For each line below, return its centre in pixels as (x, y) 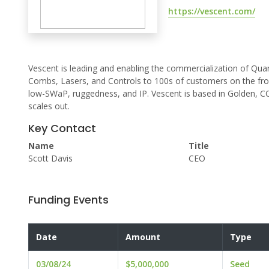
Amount (143, 237)
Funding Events (68, 200)
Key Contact (62, 128)
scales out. (49, 106)
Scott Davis (50, 159)
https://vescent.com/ (212, 11)
